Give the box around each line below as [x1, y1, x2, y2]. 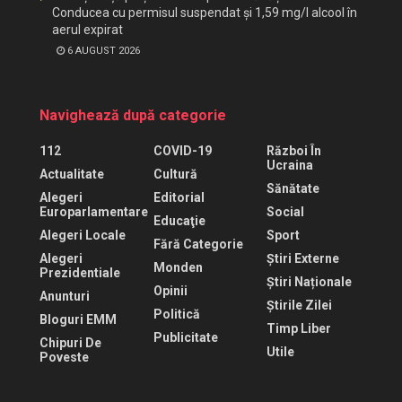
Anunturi [39, 289, 90, 303]
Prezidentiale [39, 266, 120, 280]
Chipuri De [39, 336, 101, 350]
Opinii [153, 284, 188, 298]
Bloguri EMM [39, 312, 117, 327]
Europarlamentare [39, 205, 148, 219]
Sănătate [267, 181, 320, 196]
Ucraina [267, 158, 314, 172]
